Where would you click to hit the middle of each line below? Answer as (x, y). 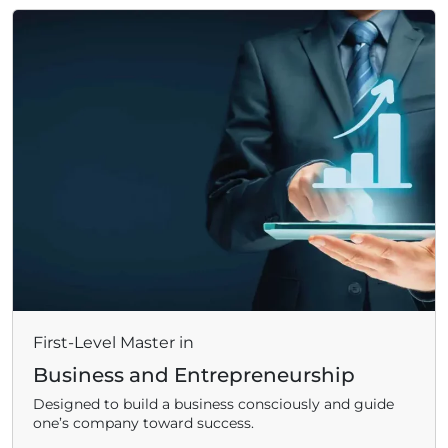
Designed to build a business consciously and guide (213, 404)
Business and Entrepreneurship (194, 375)
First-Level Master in (113, 343)
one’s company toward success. (143, 423)
